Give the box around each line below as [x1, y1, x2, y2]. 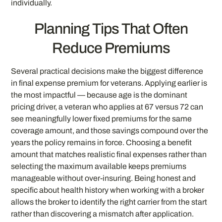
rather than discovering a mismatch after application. [11, 209, 194, 218]
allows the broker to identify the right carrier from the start [11, 197, 208, 206]
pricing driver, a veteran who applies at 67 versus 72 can [11, 102, 204, 111]
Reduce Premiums [52, 40, 170, 56]
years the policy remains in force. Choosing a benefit [11, 138, 192, 147]
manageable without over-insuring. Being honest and [11, 173, 196, 182]
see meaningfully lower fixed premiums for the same [11, 114, 192, 123]
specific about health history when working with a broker [11, 185, 205, 194]
